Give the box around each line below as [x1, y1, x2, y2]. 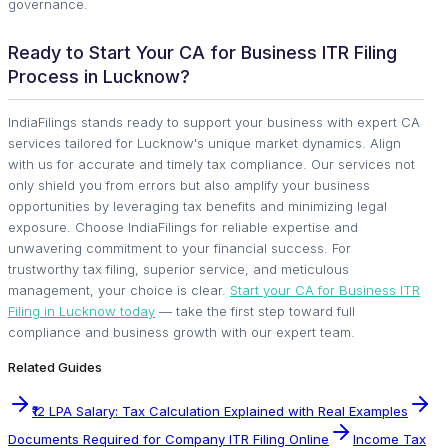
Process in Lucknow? [8, 65, 190, 87]
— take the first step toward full [155, 302, 355, 319]
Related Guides [8, 358, 102, 375]
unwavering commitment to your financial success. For [8, 239, 351, 256]
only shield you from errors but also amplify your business [8, 176, 370, 193]
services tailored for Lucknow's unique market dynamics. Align [8, 134, 401, 151]
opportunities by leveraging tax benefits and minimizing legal [8, 197, 387, 214]
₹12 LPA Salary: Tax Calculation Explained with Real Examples [32, 402, 408, 419]
